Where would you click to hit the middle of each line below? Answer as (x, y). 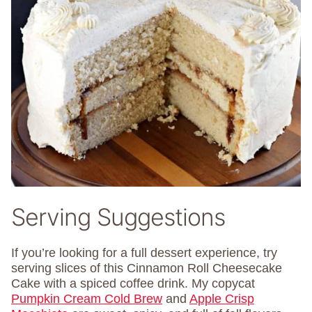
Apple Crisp (222, 299)
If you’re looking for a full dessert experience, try (144, 253)
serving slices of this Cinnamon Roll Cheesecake (147, 268)
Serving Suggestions (118, 217)
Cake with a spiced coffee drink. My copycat (133, 284)
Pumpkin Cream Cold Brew (87, 299)
